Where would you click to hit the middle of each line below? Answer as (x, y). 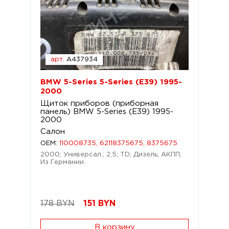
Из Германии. (63, 162)
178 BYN (58, 204)
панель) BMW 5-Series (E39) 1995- (107, 112)
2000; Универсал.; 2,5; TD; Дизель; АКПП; (111, 155)
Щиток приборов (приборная (99, 104)
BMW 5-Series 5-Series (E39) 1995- (111, 82)
